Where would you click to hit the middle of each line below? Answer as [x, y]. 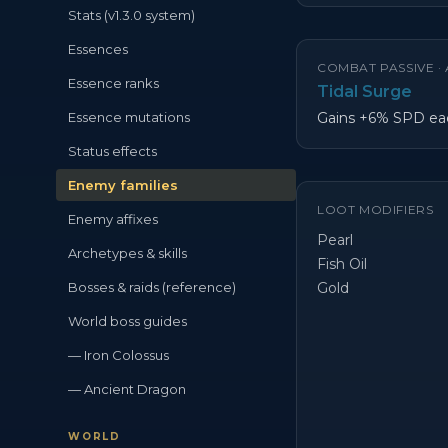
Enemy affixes [113, 219]
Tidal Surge [364, 91]
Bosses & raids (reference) [152, 287]
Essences [98, 49]
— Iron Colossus [118, 355]
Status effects [112, 151]
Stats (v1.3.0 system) [131, 15]
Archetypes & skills [127, 253]
